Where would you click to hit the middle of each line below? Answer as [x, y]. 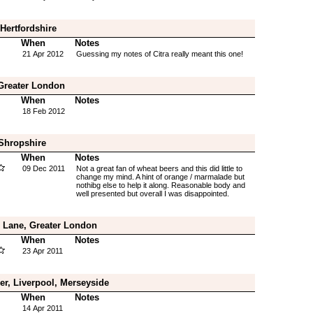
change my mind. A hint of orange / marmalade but [160, 177]
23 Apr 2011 [42, 251]
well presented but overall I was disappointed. [152, 194]
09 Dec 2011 [43, 168]
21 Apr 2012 [43, 54]
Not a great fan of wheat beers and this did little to [159, 168]
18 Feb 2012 [43, 111]
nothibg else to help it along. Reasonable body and [160, 185]
